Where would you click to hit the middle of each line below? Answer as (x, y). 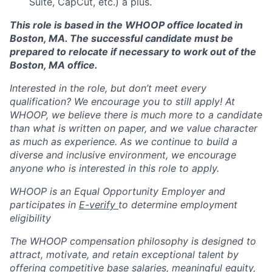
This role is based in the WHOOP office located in (126, 25)
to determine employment (178, 204)
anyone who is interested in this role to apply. (114, 168)
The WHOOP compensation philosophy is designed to (133, 241)
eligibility (30, 218)
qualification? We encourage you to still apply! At (122, 101)
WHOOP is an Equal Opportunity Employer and (117, 191)
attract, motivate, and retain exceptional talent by (124, 254)
